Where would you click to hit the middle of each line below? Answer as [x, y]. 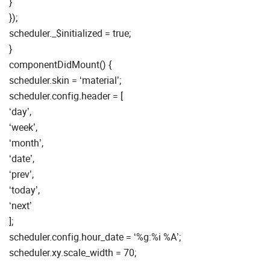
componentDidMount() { [60, 65]
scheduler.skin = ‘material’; [65, 80]
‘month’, [26, 143]
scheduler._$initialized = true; [70, 33]
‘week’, [23, 127]
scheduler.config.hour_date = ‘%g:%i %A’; [95, 237]
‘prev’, [21, 174]
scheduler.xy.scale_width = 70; [73, 253]
